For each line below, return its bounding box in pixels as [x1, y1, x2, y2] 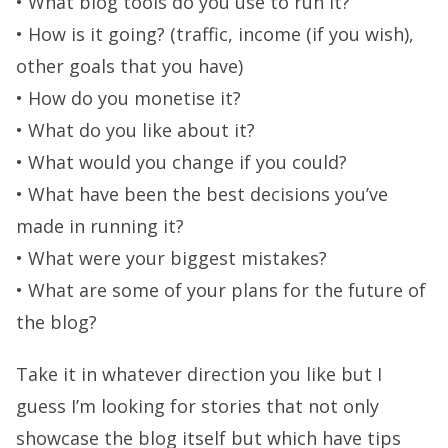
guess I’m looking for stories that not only [16, 394, 379, 418]
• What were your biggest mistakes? [16, 246, 327, 270]
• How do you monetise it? [16, 86, 241, 110]
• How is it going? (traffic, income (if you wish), [16, 22, 414, 46]
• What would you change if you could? [16, 150, 347, 174]
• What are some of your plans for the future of [16, 278, 426, 302]
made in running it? [16, 214, 184, 238]
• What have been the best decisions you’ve [16, 182, 388, 206]
